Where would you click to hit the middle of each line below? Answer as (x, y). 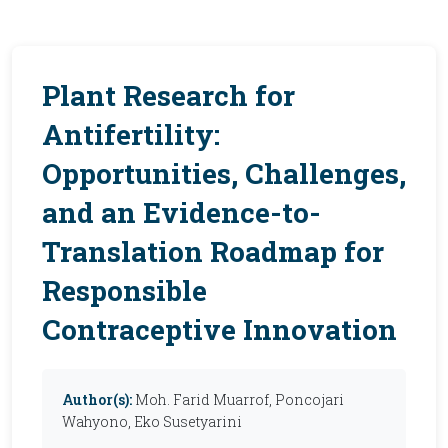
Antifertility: (131, 134)
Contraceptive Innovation (219, 329)
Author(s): (97, 399)
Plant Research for (168, 95)
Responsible (124, 290)
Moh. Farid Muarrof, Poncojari (239, 399)
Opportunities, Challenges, (224, 173)
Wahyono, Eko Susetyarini (152, 421)
